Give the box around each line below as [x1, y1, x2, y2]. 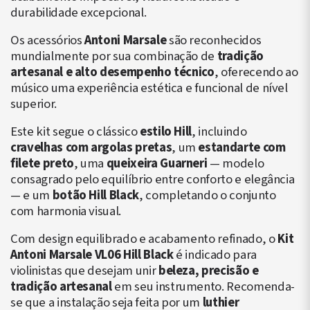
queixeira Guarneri [106, 154, 208, 172]
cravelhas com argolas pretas [10, 138, 172, 156]
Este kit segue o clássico [10, 122, 140, 140]
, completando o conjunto [138, 186, 276, 204]
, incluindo [192, 122, 247, 140]
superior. [10, 95, 57, 113]
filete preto [10, 154, 74, 172]
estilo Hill [139, 122, 192, 140]
